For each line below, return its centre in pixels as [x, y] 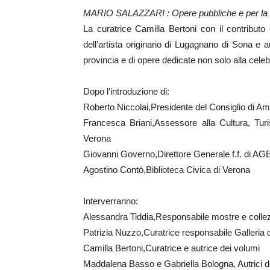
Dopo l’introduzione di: [126, 91]
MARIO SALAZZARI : [127, 13]
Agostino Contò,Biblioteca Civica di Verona [167, 170]
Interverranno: [111, 201]
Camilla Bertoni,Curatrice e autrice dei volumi [171, 248]
